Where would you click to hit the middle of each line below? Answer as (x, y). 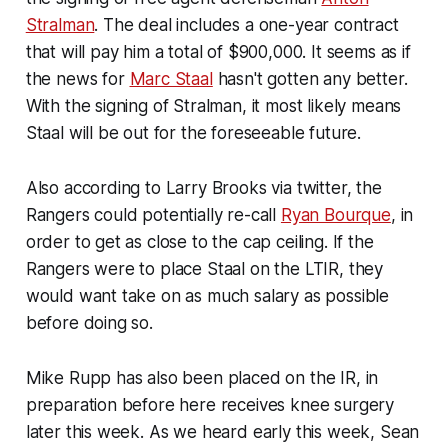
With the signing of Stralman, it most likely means (213, 105)
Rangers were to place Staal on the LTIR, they (204, 268)
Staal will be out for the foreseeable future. (193, 132)
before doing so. (89, 322)
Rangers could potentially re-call (153, 214)
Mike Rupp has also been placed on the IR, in (202, 377)
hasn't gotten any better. (310, 78)
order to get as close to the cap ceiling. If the (199, 241)
